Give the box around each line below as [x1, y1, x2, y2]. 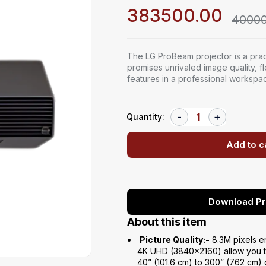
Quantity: [126, 112, 165, 122]
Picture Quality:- [140, 234, 210, 245]
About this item [127, 215, 207, 228]
